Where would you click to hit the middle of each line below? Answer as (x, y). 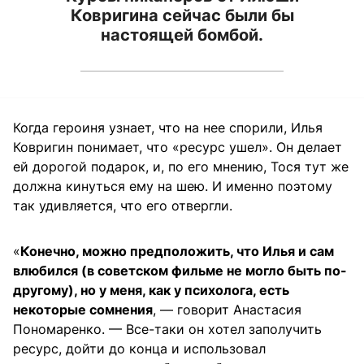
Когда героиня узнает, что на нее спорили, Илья (168, 127)
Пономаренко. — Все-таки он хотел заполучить (167, 329)
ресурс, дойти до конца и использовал (139, 348)
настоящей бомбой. (182, 35)
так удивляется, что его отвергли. (123, 205)
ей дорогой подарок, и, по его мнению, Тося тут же (181, 166)
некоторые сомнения (83, 309)
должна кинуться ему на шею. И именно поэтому (173, 186)
